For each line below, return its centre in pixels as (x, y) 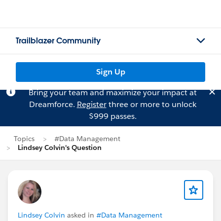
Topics (24, 139)
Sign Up (110, 72)
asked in (81, 215)
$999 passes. (112, 116)
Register (92, 104)
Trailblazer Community (58, 41)
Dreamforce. (53, 104)
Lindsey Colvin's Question (60, 147)
